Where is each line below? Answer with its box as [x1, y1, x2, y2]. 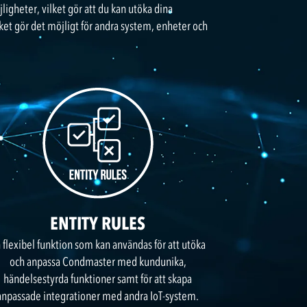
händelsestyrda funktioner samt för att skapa [3, 271, 193, 286]
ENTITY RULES [50, 212, 146, 234]
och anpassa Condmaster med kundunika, [9, 254, 186, 269]
